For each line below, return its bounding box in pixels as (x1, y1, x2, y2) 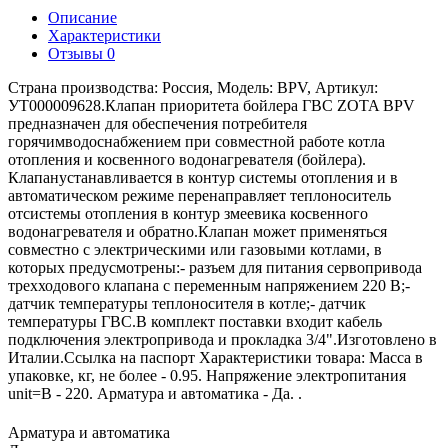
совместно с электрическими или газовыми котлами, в (8, 240, 382, 258)
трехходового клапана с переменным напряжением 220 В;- (8, 276, 410, 294)
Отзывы (48, 44, 107, 62)
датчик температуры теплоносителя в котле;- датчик (8, 294, 366, 312)
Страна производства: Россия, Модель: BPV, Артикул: (8, 78, 378, 96)
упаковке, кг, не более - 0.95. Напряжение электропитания (8, 366, 406, 384)
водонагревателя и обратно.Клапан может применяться (8, 222, 387, 240)
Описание (48, 8, 117, 26)
